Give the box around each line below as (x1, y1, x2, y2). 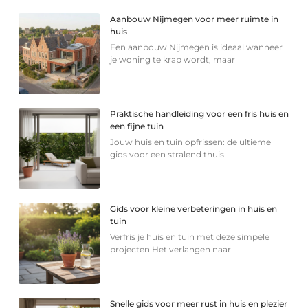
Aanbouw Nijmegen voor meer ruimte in (110, 13, 279, 24)
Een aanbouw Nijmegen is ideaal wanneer (110, 41, 283, 52)
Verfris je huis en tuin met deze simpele (110, 231, 270, 242)
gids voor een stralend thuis (110, 148, 225, 159)
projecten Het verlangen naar (110, 243, 232, 254)
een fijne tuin (110, 120, 164, 131)
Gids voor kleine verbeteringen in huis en (110, 203, 278, 214)
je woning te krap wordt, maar (110, 54, 236, 65)
